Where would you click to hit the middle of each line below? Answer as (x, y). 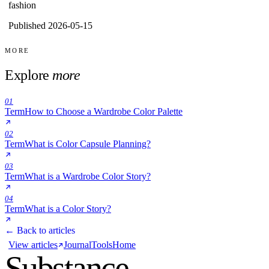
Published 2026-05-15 (50, 26)
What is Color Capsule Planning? (88, 144)
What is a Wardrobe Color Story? (88, 177)
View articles (33, 245)
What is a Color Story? (68, 209)
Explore (27, 75)
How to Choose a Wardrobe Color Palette (104, 112)
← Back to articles (40, 231)
